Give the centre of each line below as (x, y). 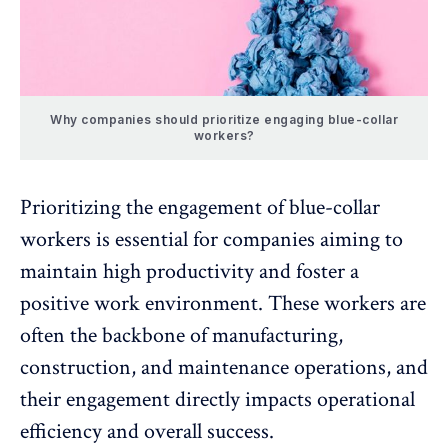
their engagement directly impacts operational (217, 399)
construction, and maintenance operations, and (224, 367)
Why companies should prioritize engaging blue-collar (224, 119)
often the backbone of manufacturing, (181, 335)
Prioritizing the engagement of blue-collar (200, 207)
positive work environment (139, 303)
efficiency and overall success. (147, 431)
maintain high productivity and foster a (189, 271)
